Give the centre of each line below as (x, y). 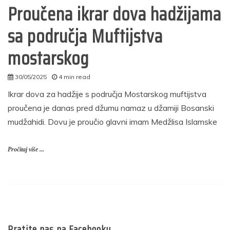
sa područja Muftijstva (85, 36)
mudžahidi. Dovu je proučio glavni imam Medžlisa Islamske (112, 121)
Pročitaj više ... (26, 149)
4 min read (74, 76)
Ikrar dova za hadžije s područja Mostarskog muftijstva (107, 94)
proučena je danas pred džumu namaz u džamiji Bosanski (111, 108)
